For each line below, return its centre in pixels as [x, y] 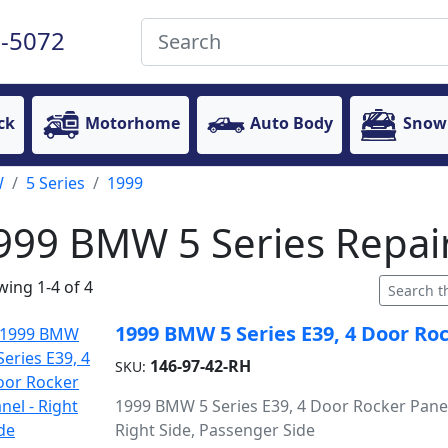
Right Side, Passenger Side [214, 430]
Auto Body [291, 123]
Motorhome [132, 123]
